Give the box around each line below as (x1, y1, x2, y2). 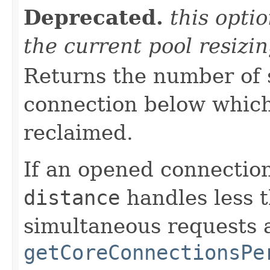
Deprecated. (24, 5, 163, 30)
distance (24, 185, 120, 210)
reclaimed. (24, 120, 133, 145)
